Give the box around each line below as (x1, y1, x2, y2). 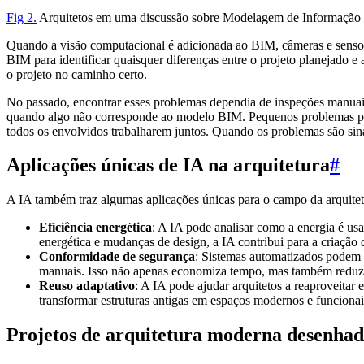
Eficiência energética (39, 220, 152, 235)
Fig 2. (6, 10, 37, 24)
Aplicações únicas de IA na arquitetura (6, 154, 330, 176)
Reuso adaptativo (39, 279, 135, 293)
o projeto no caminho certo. (6, 67, 147, 81)
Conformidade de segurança (39, 249, 195, 264)
